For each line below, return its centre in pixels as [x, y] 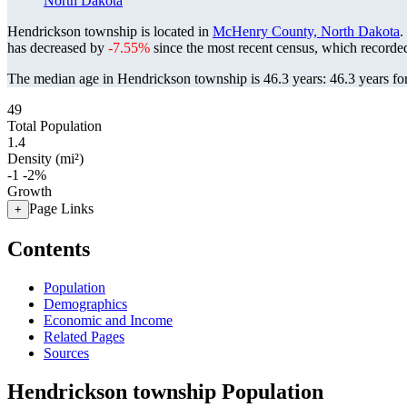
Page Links [61, 208]
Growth [30, 191]
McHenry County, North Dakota [306, 31]
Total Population [55, 126]
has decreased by [58, 48]
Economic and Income [108, 320]
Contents [49, 248]
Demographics [85, 303]
